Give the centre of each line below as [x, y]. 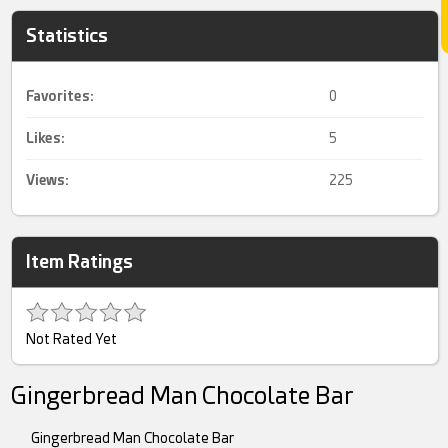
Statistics [67, 35]
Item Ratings [80, 261]
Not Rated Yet [72, 338]
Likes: [46, 137]
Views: [48, 179]
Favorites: [60, 95]
